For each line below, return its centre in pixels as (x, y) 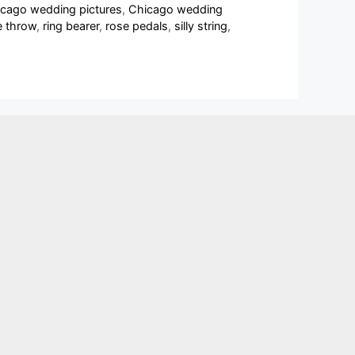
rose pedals (137, 26)
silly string (201, 26)
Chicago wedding (176, 10)
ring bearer (71, 26)
